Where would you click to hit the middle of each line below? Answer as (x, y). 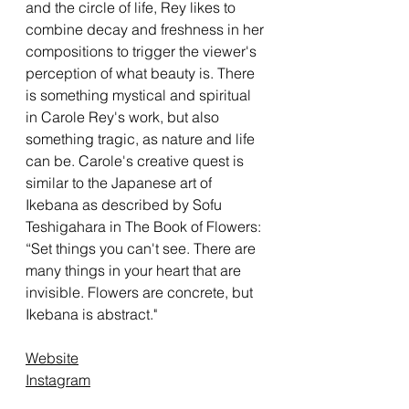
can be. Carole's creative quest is (135, 160)
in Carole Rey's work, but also (122, 116)
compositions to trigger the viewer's (141, 51)
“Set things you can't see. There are (141, 248)
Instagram (58, 379)
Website (52, 357)
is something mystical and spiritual (138, 94)
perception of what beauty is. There (140, 73)
